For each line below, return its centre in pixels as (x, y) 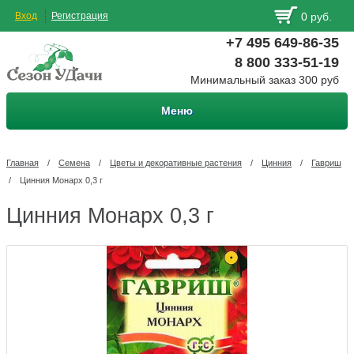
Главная (23, 163)
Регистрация (80, 16)
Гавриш (326, 163)
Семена (74, 163)
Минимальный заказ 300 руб (265, 80)
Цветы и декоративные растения (176, 163)
